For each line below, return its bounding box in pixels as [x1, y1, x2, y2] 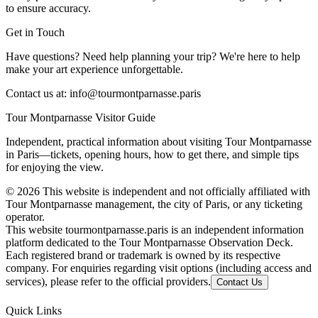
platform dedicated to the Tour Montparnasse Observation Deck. [6, 236, 293, 248]
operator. [6, 210, 45, 223]
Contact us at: [6, 87, 67, 99]
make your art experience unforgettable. [6, 62, 183, 75]
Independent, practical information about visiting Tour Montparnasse [6, 135, 312, 148]
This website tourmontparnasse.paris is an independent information [6, 223, 304, 236]
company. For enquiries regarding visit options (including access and [6, 261, 312, 274]
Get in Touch [6, 26, 65, 38]
